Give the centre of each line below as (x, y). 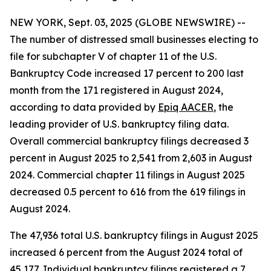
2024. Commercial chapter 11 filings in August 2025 (127, 175)
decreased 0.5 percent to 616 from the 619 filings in (128, 192)
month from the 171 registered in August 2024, (116, 90)
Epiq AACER (186, 107)
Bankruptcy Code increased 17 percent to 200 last (127, 73)
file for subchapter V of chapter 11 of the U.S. (113, 56)
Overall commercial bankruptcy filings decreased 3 (129, 141)
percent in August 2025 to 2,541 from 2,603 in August (131, 158)
